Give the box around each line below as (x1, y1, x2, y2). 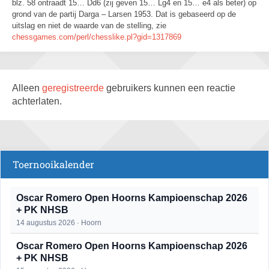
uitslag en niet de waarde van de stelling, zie (12, 21, 166, 30)
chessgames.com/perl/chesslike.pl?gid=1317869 (12, 32, 181, 41)
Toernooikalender (13, 158, 94, 171)
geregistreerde (42, 83, 106, 93)
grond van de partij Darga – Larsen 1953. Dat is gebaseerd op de (12, 10, 236, 19)
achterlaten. (12, 96, 62, 106)
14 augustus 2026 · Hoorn (16, 219, 101, 227)
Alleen (12, 83, 42, 93)
